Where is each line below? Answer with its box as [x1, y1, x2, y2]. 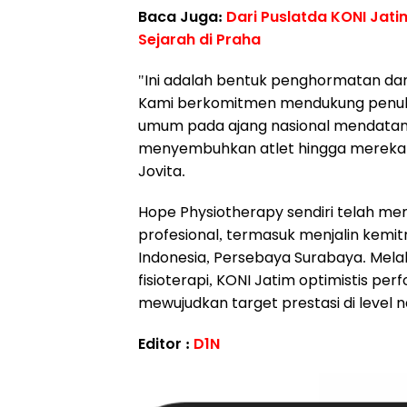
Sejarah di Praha [138, 29, 261, 50]
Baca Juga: [138, 6, 226, 27]
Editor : [138, 333, 194, 354]
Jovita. [138, 161, 185, 182]
